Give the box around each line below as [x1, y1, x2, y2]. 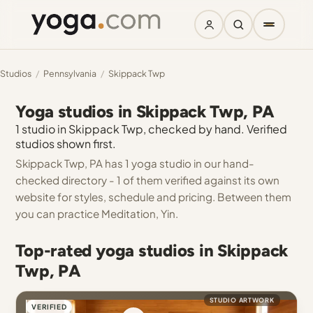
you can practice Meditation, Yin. [15, 207, 179, 220]
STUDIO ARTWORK [209, 296, 275, 304]
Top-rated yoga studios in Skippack [15, 240, 289, 261]
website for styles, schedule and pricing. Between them [15, 190, 292, 203]
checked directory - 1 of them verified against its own [15, 173, 280, 187]
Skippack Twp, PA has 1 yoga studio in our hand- [15, 156, 255, 170]
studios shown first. [15, 136, 117, 151]
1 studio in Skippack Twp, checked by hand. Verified [15, 122, 288, 136]
